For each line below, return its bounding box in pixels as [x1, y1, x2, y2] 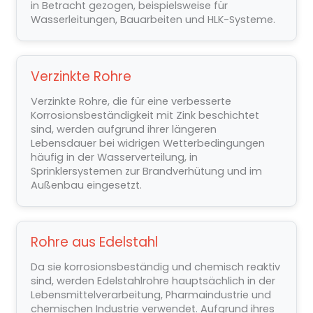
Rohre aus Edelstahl [30, 233, 158, 252]
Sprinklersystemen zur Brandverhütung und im [30, 164, 262, 179]
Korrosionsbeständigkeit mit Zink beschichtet [30, 108, 259, 123]
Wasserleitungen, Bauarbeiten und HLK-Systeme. [30, 13, 275, 27]
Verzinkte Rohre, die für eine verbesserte [30, 94, 231, 109]
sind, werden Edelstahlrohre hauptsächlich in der [30, 274, 275, 289]
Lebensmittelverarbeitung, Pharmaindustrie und [30, 288, 271, 303]
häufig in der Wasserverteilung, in [30, 150, 198, 165]
